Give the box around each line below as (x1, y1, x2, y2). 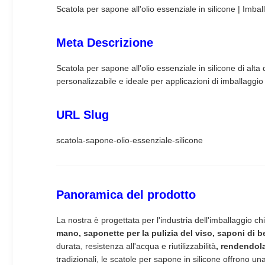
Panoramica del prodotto (56, 188, 196, 201)
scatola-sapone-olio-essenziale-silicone (56, 135, 203, 145)
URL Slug (56, 108, 109, 121)
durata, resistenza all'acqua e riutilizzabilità (56, 241, 216, 251)
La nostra (56, 215, 94, 225)
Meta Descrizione (56, 36, 153, 49)
